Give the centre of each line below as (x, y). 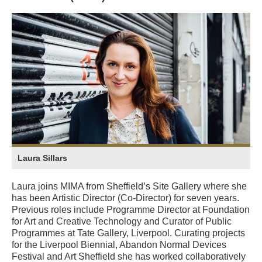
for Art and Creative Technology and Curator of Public (122, 222)
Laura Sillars (42, 158)
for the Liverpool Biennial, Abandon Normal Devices (119, 245)
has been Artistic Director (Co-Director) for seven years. (125, 198)
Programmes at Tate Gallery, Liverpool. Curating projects (128, 233)
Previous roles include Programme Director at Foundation (131, 210)
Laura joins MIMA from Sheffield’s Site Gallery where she (129, 187)
